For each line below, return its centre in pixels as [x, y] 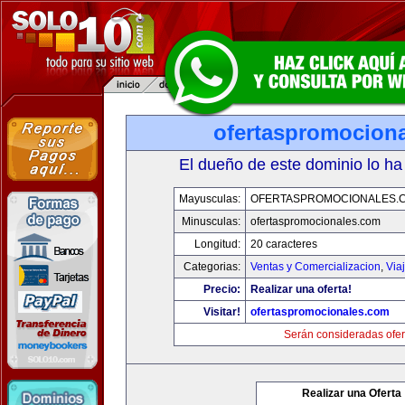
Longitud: [217, 244]
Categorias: [212, 267]
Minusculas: [211, 221]
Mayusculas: [210, 199]
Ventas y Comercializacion [316, 267]
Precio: [222, 289]
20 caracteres [284, 244]
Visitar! [222, 312]
